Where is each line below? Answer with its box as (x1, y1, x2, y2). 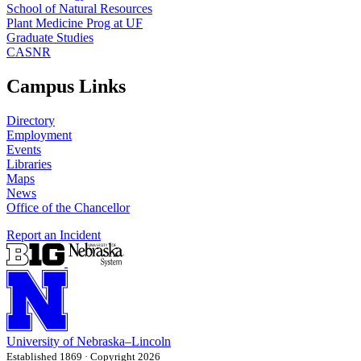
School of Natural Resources (6, 2, 152, 16)
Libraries (6, 157, 52, 172)
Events (6, 143, 41, 157)
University (6, 334, 60, 349)
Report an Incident (6, 228, 101, 243)
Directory (6, 114, 55, 128)
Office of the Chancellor (6, 201, 130, 215)
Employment (6, 128, 72, 143)
